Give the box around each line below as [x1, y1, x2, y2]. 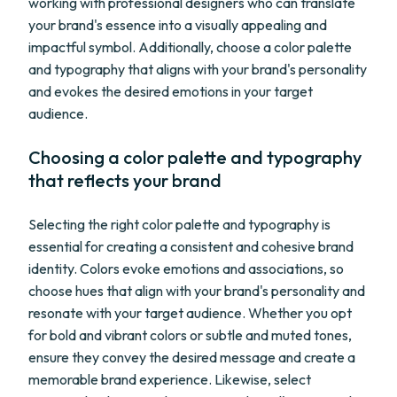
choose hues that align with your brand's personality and [28, 282, 365, 300]
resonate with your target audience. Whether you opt [28, 304, 352, 322]
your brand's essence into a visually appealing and [28, 16, 327, 34]
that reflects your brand [28, 169, 222, 191]
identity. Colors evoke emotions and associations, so [28, 260, 344, 277]
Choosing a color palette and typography [28, 146, 362, 168]
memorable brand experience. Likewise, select [28, 370, 311, 388]
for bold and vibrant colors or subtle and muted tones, [28, 326, 352, 344]
